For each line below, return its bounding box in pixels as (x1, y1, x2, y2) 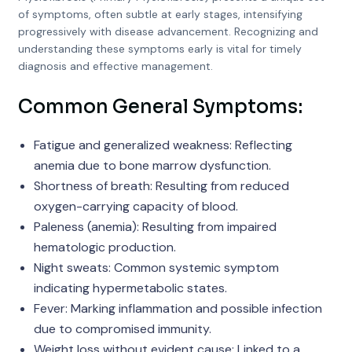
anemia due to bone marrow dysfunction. (33, 157, 271, 174)
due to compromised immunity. (33, 321, 211, 337)
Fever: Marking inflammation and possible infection (33, 300, 322, 317)
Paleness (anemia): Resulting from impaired (33, 218, 277, 235)
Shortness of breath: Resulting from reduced (33, 178, 289, 194)
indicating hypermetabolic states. (33, 280, 227, 296)
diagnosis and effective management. (17, 59, 213, 73)
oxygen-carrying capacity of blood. (33, 198, 238, 214)
